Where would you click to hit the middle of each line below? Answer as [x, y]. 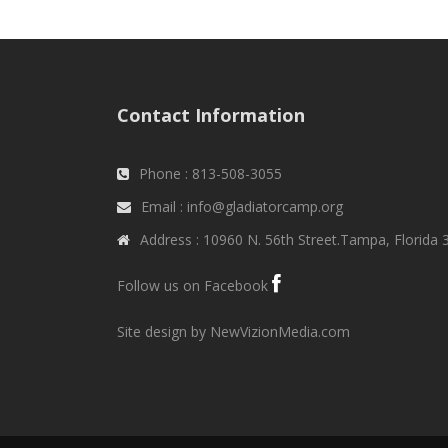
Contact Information [211, 115]
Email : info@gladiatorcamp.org [242, 207]
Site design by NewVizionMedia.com [233, 332]
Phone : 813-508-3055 [210, 174]
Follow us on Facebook [194, 286]
